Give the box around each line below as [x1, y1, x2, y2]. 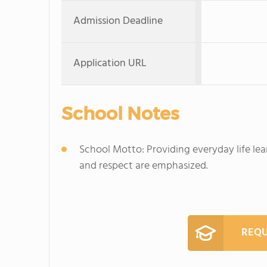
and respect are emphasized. [79, 157, 208, 175]
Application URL [73, 55, 147, 72]
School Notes [61, 103, 179, 125]
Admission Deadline [73, 13, 163, 30]
